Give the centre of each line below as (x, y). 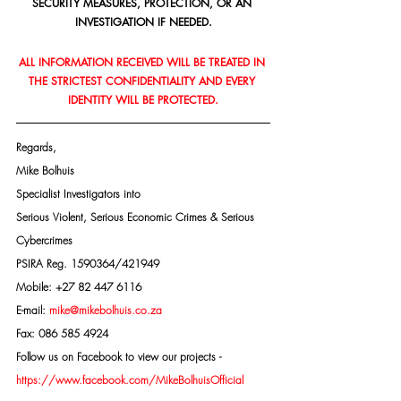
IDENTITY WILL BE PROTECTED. (143, 100)
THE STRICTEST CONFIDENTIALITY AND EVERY (143, 81)
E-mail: (33, 310)
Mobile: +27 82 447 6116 (79, 287)
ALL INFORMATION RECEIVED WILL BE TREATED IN (143, 62)
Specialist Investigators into (78, 194)
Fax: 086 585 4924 (62, 333)
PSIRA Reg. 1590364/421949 (88, 264)
